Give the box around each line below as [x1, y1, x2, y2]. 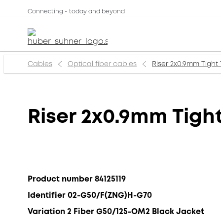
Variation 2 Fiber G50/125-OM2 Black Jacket [28, 206, 204, 217]
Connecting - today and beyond [28, 7, 125, 16]
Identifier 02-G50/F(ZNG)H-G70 [28, 189, 152, 201]
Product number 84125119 [28, 173, 126, 184]
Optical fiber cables [68, 59, 137, 69]
